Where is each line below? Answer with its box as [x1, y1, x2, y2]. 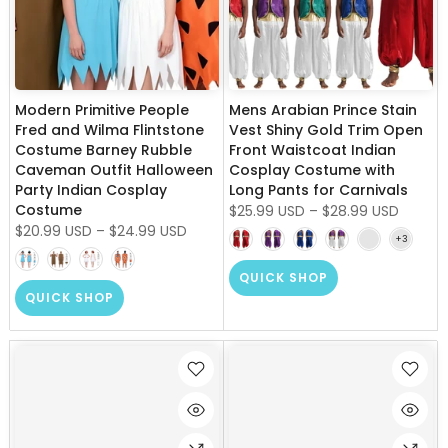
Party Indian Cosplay [15, 180, 167, 201]
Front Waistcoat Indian [229, 140, 396, 161]
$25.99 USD [229, 201, 305, 222]
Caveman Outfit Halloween [15, 160, 213, 181]
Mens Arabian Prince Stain [229, 100, 417, 121]
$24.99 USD [109, 221, 187, 242]
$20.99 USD [15, 221, 92, 242]
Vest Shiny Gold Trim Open [229, 120, 423, 141]
